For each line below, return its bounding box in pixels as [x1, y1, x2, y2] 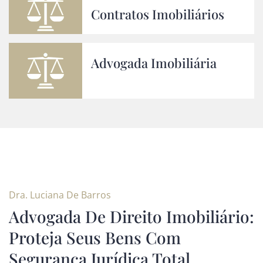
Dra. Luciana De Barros [9, 188, 111, 201]
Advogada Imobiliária [91, 54, 217, 72]
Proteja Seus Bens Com [9, 227, 181, 248]
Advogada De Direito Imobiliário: [9, 205, 254, 227]
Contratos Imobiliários [91, 5, 225, 23]
